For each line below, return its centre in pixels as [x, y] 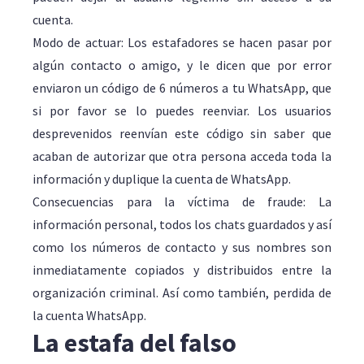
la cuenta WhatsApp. [89, 315]
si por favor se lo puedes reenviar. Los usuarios [182, 110]
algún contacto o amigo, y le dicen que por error [182, 65]
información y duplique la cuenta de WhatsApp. [162, 179]
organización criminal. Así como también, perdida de [182, 292]
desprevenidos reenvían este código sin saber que [182, 133]
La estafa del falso [134, 343]
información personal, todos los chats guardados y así [182, 224]
